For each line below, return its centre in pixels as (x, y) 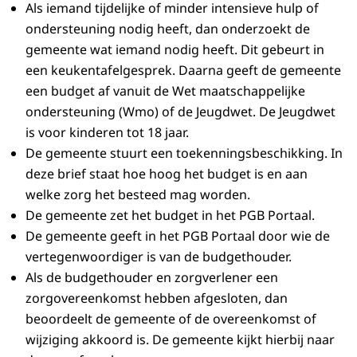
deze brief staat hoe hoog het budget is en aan (167, 174)
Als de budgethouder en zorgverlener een (152, 278)
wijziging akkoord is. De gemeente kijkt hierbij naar (180, 340)
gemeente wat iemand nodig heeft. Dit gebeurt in (175, 50)
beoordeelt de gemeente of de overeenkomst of (171, 319)
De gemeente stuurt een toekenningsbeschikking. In (184, 153)
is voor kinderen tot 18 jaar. (107, 133)
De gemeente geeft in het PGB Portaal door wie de (178, 236)
